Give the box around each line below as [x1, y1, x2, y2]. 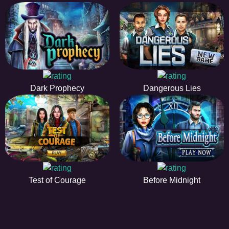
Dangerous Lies [143, 83, 201, 93]
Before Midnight [143, 176, 200, 185]
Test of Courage [29, 176, 86, 185]
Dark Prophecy [30, 83, 84, 93]
